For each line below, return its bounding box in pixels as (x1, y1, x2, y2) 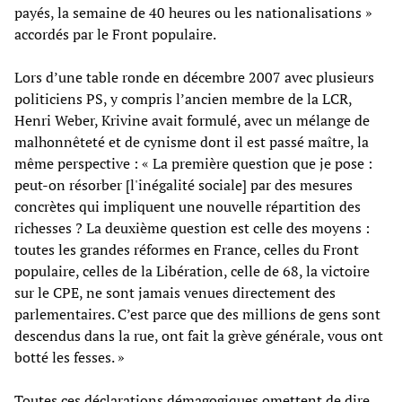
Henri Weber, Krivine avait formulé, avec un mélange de (14, 109, 370, 130)
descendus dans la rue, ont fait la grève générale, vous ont (14, 325, 383, 345)
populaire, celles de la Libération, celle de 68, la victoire (14, 260, 370, 281)
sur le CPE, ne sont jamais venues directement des (14, 282, 336, 302)
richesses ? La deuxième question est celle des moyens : (14, 217, 370, 238)
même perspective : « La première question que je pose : (14, 153, 372, 173)
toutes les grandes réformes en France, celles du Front (14, 239, 359, 259)
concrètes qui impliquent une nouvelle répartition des (14, 196, 361, 216)
